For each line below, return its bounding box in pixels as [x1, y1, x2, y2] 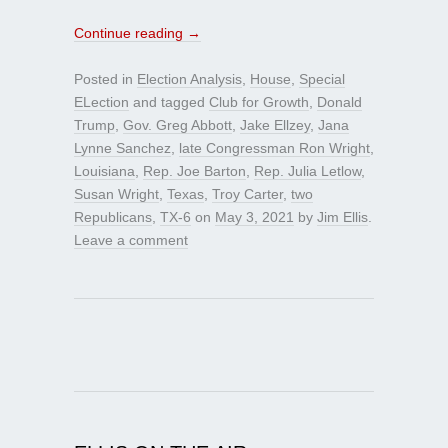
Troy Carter [212, 186, 283, 203]
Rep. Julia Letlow [254, 163, 361, 180]
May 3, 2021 [215, 209, 294, 226]
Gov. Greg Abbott [123, 117, 232, 134]
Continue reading [74, 25, 187, 42]
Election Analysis [137, 71, 242, 88]
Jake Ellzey [240, 117, 310, 134]
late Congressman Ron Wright [179, 140, 370, 157]
